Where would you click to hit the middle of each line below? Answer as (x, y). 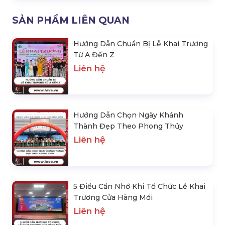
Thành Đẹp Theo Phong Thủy (128, 126)
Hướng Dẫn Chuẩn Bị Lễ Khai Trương (141, 44)
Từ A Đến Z (94, 55)
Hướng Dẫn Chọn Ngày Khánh (128, 115)
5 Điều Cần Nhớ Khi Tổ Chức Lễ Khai (139, 186)
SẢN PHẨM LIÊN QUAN (71, 20)
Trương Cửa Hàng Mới (113, 197)
